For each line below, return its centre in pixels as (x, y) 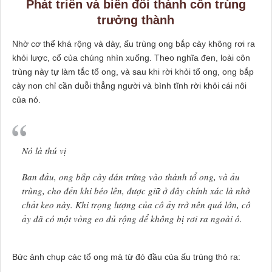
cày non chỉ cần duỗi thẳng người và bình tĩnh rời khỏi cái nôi (129, 85)
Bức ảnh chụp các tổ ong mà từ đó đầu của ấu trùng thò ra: (126, 257)
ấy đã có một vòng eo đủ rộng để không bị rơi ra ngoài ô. (132, 218)
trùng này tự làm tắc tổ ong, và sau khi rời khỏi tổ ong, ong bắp (133, 71)
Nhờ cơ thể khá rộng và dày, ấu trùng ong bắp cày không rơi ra (133, 43)
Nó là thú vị (44, 150)
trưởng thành (136, 20)
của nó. (26, 99)
